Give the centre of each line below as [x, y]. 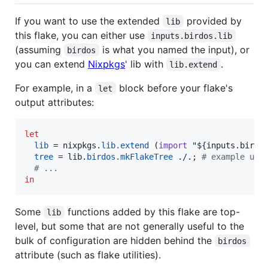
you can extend [51, 64]
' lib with [146, 64]
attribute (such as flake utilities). [88, 255]
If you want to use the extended [89, 21]
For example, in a [55, 88]
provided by [214, 21]
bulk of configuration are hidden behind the [115, 240]
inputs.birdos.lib [192, 36]
